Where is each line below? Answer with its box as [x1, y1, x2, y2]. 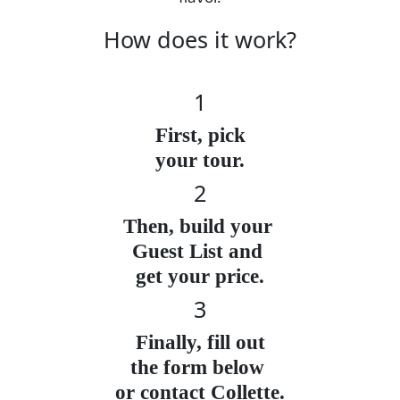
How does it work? [104, 24, 296, 54]
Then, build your [122, 214, 278, 237]
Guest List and [132, 239, 268, 262]
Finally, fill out [135, 330, 265, 354]
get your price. [136, 264, 264, 287]
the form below [130, 355, 270, 379]
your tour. [155, 148, 245, 171]
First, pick [154, 123, 246, 146]
